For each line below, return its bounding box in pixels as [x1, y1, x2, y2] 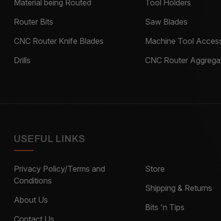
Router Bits [14, 16, 54, 27]
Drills [14, 55, 31, 65]
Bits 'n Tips [145, 202, 185, 212]
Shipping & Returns [145, 183, 213, 193]
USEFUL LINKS [14, 133, 85, 144]
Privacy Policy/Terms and [14, 163, 106, 174]
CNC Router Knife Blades [14, 36, 104, 46]
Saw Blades [145, 16, 188, 27]
